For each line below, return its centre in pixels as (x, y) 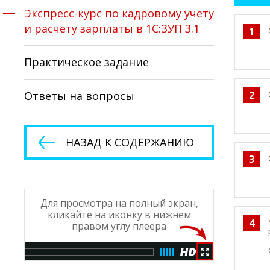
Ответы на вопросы (79, 96)
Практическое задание (86, 62)
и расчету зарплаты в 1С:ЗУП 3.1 (112, 28)
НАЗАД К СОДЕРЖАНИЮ (130, 142)
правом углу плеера (119, 226)
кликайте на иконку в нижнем (119, 215)
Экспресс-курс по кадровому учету (119, 13)
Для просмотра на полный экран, (119, 203)
